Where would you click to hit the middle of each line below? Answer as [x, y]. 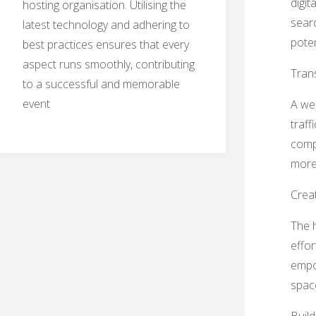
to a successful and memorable [101, 84]
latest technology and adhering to [106, 25]
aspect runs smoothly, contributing [109, 65]
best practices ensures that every [106, 45]
